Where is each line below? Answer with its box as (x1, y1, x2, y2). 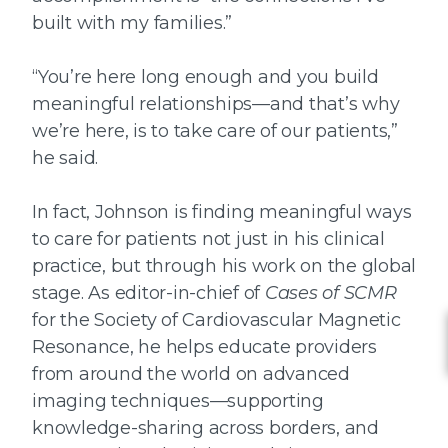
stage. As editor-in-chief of (32, 282, 265, 305)
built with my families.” (32, 12, 232, 35)
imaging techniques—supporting (32, 390, 324, 413)
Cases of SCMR (264, 282, 397, 305)
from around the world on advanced (32, 363, 350, 386)
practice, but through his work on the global (32, 255, 416, 278)
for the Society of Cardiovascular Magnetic (32, 309, 401, 332)
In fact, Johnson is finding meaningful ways (32, 201, 412, 224)
